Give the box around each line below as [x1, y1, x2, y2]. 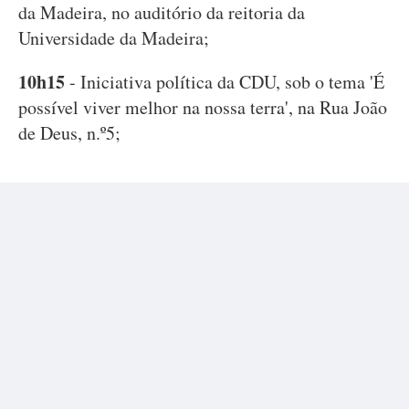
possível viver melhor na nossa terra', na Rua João [18, 95, 387, 120]
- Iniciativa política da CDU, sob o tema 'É [65, 69, 384, 94]
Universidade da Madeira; [18, 26, 209, 50]
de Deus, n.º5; [18, 121, 121, 145]
